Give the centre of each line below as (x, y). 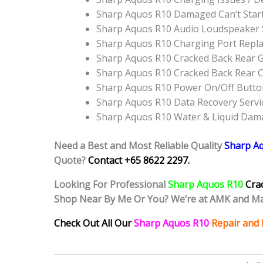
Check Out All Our (93, 223)
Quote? (71, 161)
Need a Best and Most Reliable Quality (138, 146)
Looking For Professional (110, 185)
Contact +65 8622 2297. (139, 161)
